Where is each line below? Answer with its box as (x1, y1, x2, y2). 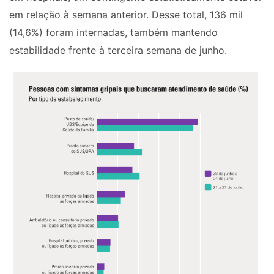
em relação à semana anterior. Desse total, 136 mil (9, 9, 243, 21)
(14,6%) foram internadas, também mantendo (9, 26, 218, 39)
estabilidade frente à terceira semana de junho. (9, 44, 227, 57)
